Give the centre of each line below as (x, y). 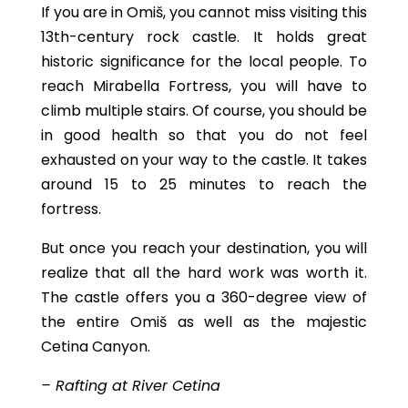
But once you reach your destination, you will (204, 248)
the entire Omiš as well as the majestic (204, 322)
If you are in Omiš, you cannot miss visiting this (204, 12)
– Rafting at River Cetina (130, 386)
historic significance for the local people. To (204, 61)
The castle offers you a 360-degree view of (204, 297)
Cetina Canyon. (95, 347)
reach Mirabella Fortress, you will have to (204, 86)
